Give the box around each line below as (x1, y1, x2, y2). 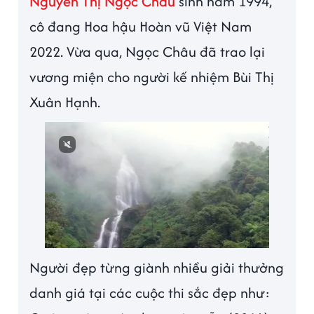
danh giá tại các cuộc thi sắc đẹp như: (29, 282, 271, 303)
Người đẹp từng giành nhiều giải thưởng (29, 257, 285, 278)
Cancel (198, 227, 228, 235)
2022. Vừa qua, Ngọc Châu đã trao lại (29, 41, 266, 62)
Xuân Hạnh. (29, 92, 104, 113)
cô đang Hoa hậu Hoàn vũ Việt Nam (29, 16, 252, 37)
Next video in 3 (67, 227, 135, 235)
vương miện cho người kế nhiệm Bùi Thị (29, 67, 275, 88)
